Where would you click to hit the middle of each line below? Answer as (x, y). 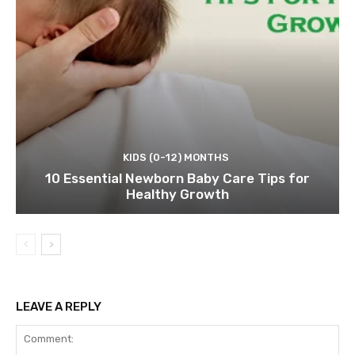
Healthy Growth (177, 195)
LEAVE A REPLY (59, 307)
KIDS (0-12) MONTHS (176, 158)
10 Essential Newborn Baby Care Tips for (177, 179)
